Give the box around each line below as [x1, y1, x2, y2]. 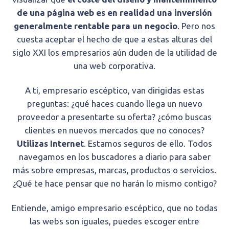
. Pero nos [177, 21, 215, 31]
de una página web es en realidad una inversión [17, 8, 212, 18]
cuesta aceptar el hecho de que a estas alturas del [17, 34, 212, 44]
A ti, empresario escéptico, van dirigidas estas [25, 85, 204, 96]
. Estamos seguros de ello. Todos [84, 139, 212, 149]
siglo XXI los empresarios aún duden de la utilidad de [12, 48, 217, 58]
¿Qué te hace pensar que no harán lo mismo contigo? [12, 178, 217, 189]
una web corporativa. [74, 61, 155, 71]
